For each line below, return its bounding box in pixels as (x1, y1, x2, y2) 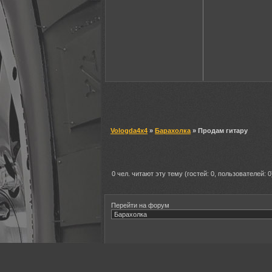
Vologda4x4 (110, 126, 148, 134)
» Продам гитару (191, 126, 248, 134)
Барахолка (155, 126, 191, 134)
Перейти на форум (111, 201, 169, 209)
